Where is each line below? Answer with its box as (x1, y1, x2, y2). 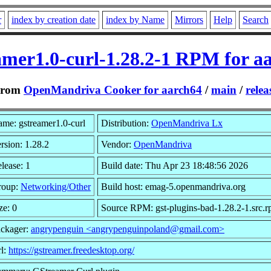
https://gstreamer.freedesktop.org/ (8, 244, 134, 255)
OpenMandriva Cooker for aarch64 (24, 83, 202, 96)
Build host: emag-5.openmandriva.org (101, 181, 246, 192)
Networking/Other (21, 181, 91, 192)
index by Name (106, 15, 165, 25)
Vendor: (101, 139, 134, 149)
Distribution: (101, 117, 151, 128)
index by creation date (11, 15, 96, 25)
